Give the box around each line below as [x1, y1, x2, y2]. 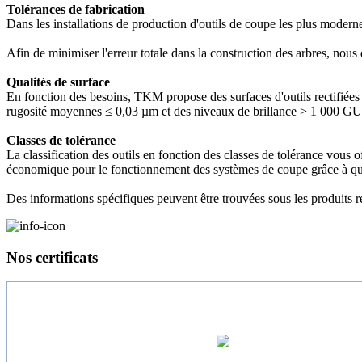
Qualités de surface [6, 74, 110, 89]
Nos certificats [6, 248, 98, 266]
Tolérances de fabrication [6, 2, 145, 16]
